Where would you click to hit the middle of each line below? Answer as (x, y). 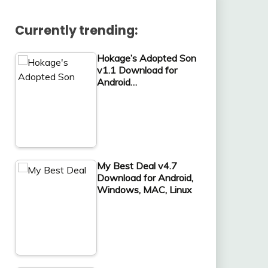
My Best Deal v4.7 (137, 165)
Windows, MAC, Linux (144, 189)
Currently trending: (76, 30)
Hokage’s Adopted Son (146, 58)
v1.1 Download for (137, 70)
